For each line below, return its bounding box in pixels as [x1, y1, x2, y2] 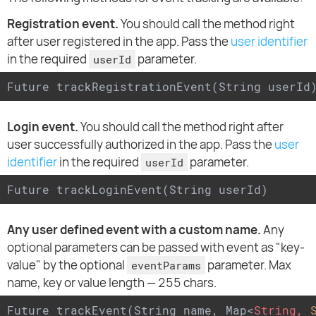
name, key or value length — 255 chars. [7, 274, 217, 291]
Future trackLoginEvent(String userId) [7, 181, 268, 197]
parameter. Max [205, 256, 292, 273]
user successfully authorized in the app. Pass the [7, 135, 274, 152]
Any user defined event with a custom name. [7, 221, 261, 238]
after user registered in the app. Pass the [7, 32, 231, 49]
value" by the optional [7, 256, 127, 273]
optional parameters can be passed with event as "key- [7, 238, 305, 255]
